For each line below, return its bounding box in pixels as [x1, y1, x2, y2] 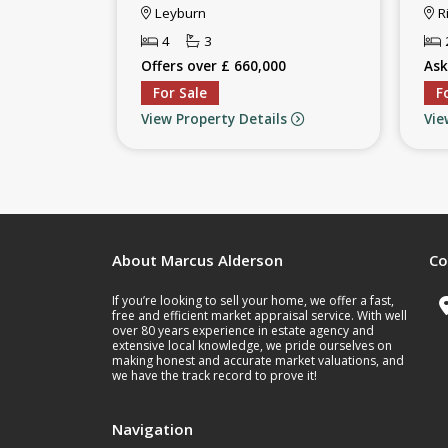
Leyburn [151, 3, 206, 22]
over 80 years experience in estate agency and [112, 322, 374, 340]
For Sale [153, 83, 207, 102]
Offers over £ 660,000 [141, 56, 286, 75]
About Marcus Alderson [112, 249, 283, 270]
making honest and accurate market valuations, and [112, 352, 404, 370]
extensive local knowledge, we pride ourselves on [112, 337, 392, 355]
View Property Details [141, 109, 291, 128]
